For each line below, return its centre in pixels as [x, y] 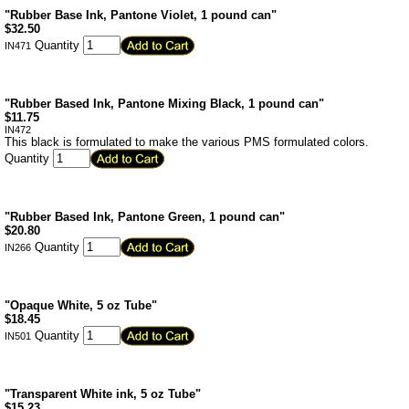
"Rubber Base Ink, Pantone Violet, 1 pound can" [141, 15]
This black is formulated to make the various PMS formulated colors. [187, 142]
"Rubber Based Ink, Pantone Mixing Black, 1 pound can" [164, 104]
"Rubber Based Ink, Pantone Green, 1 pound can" [145, 217]
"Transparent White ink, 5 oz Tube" [103, 394]
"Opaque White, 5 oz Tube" [81, 305]
